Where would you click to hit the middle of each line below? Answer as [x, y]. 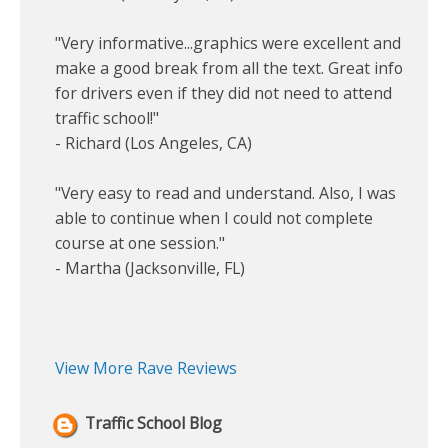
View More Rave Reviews [146, 367]
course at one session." [140, 242]
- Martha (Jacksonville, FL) [150, 267]
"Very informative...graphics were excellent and [228, 42]
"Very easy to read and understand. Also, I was [225, 192]
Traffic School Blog [153, 422]
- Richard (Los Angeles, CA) [153, 142]
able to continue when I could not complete [214, 217]
